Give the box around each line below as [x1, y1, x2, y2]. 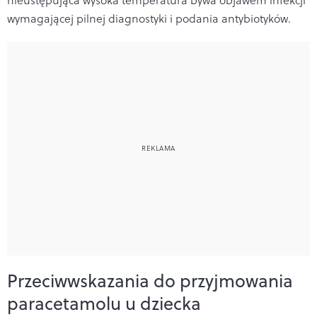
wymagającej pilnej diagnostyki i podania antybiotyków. [7, 10, 291, 26]
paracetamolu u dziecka [7, 290, 201, 316]
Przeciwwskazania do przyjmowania [7, 267, 293, 293]
